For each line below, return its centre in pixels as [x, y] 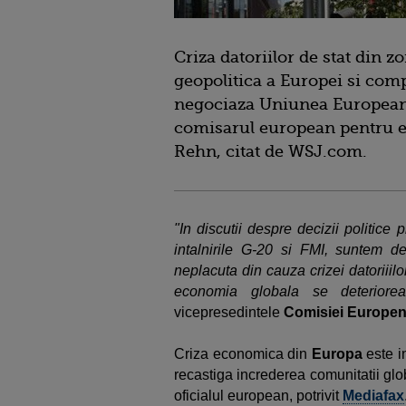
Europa [339, 354]
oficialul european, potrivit [258, 396]
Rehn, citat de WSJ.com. [271, 151]
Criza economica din [243, 354]
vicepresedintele [229, 312]
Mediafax [373, 396]
